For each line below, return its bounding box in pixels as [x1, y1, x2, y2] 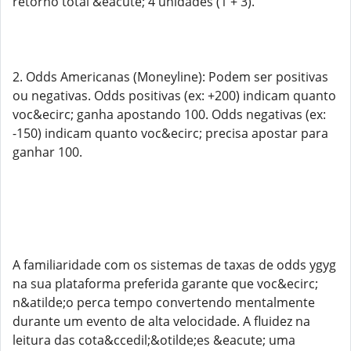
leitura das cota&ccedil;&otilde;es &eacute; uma [13, 331, 295, 349]
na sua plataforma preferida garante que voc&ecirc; [13, 275, 318, 292]
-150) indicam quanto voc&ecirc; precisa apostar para [13, 125, 328, 142]
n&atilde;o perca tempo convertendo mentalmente [13, 294, 315, 311]
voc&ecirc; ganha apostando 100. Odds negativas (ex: [13, 106, 326, 123]
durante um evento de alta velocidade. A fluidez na [13, 313, 310, 330]
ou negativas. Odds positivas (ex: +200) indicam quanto [13, 87, 336, 104]
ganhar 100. [13, 143, 82, 161]
